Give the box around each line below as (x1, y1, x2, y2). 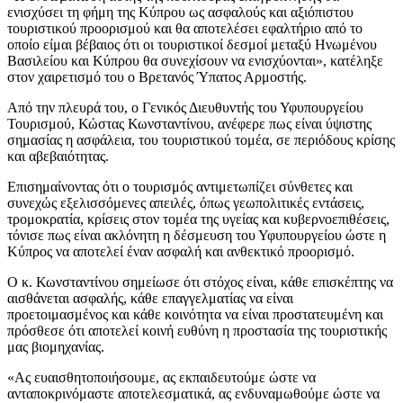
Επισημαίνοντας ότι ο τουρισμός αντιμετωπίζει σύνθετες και (7, 178, 353, 194)
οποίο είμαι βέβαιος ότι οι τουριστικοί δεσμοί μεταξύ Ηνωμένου (7, 36, 377, 52)
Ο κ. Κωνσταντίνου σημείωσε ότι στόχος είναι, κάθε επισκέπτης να (7, 273, 393, 290)
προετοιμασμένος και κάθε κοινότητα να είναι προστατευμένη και (7, 306, 383, 322)
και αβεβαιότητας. (7, 148, 109, 164)
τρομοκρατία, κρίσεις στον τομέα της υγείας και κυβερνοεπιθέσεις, (7, 210, 390, 227)
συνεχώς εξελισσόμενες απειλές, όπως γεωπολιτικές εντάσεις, (7, 194, 364, 210)
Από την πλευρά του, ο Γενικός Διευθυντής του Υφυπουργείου (7, 99, 363, 115)
